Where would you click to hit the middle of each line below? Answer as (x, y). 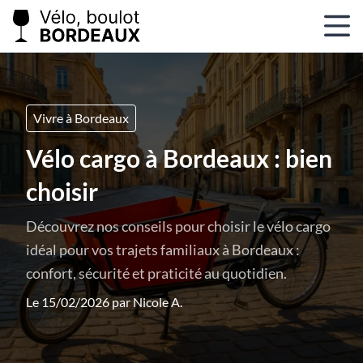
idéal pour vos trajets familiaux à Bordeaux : (163, 250)
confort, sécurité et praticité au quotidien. (156, 273)
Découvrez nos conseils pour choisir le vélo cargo (178, 226)
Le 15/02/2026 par (79, 302)
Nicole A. (158, 302)
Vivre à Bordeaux (81, 118)
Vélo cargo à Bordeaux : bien (179, 158)
